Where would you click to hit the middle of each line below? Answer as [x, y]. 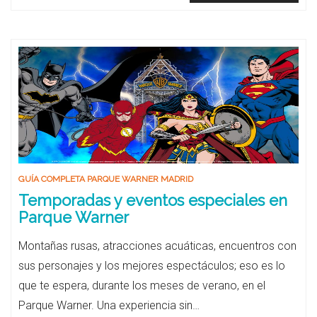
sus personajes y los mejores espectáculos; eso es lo [152, 266]
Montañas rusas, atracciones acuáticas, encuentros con [157, 246]
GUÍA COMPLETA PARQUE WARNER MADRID [106, 179]
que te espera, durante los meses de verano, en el [142, 286]
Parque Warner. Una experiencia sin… [109, 305]
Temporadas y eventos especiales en [153, 200]
